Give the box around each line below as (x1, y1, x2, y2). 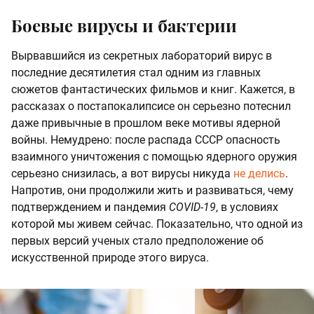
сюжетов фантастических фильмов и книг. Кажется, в (11, 83, 295, 97)
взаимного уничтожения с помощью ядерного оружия (11, 150, 297, 164)
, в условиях (216, 200, 278, 214)
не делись (233, 167, 285, 181)
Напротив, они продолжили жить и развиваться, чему (11, 184, 294, 198)
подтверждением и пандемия (11, 200, 169, 214)
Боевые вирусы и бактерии (11, 14, 237, 37)
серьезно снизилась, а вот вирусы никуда (11, 167, 233, 181)
